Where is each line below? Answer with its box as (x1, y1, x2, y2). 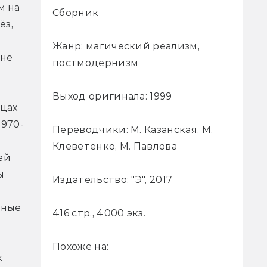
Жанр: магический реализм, (52, 40, 200, 52)
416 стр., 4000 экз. (52, 207, 146, 219)
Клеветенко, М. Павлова (52, 140, 178, 152)
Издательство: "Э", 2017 (52, 173, 173, 185)
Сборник (52, 7, 99, 18)
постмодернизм (52, 57, 139, 69)
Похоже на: (52, 240, 109, 252)
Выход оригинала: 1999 (52, 90, 172, 102)
